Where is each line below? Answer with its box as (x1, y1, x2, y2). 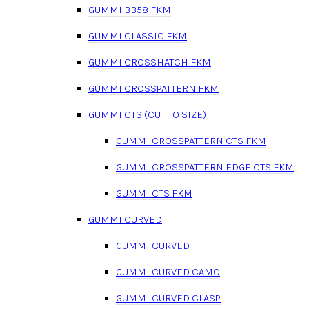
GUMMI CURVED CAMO (116, 265, 220, 278)
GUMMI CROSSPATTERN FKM (88, 81, 219, 94)
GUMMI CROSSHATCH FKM (88, 55, 211, 68)
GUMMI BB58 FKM (88, 3, 171, 16)
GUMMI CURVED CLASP (116, 291, 221, 304)
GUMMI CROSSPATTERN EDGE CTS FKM (116, 160, 294, 173)
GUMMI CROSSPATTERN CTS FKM (116, 134, 266, 147)
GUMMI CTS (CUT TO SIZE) (88, 108, 206, 121)
